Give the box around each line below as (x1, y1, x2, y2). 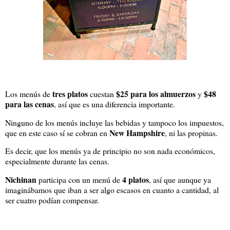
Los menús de (5, 88, 52, 99)
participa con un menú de (36, 174, 122, 185)
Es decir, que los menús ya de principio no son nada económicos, (5, 145, 215, 157)
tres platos (52, 87, 88, 100)
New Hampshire (109, 126, 165, 139)
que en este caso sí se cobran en (5, 127, 109, 138)
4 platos (122, 174, 149, 186)
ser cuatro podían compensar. (5, 195, 102, 206)
